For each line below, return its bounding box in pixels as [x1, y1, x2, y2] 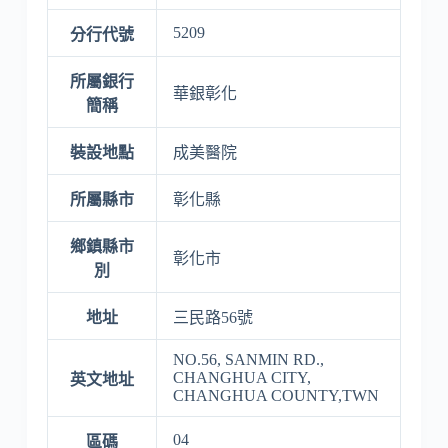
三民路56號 [172, 308, 253, 326]
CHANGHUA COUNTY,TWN [172, 386, 379, 404]
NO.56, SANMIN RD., [172, 350, 324, 368]
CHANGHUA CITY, [172, 368, 311, 386]
